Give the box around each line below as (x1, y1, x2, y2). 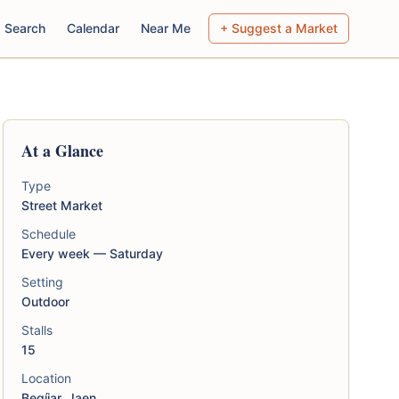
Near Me (141, 20, 191, 36)
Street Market (20, 198, 102, 213)
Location (20, 370, 71, 386)
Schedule (20, 226, 76, 241)
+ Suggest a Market (220, 20, 338, 36)
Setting (20, 274, 63, 289)
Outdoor (20, 294, 69, 309)
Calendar (67, 20, 119, 36)
